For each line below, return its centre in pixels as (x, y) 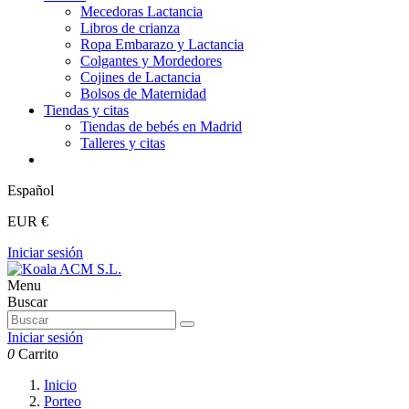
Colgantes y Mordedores (151, 61)
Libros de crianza (130, 28)
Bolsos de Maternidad (143, 94)
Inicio (60, 385)
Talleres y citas (123, 143)
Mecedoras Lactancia (142, 11)
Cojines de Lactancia (141, 77)
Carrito (38, 354)
